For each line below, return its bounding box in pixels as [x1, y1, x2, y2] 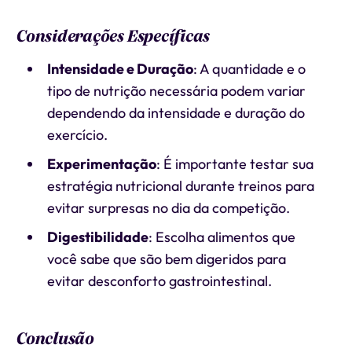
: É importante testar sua [156, 155, 313, 173]
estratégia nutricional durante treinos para [46, 177, 314, 195]
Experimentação [46, 155, 156, 173]
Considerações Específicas [16, 24, 210, 48]
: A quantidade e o [192, 60, 306, 78]
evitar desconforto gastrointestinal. [46, 272, 272, 290]
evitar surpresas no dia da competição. [46, 199, 290, 217]
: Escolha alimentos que [148, 228, 295, 246]
